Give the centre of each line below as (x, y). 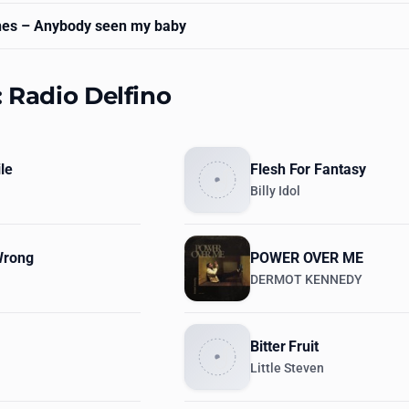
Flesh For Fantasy (308, 169)
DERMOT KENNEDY (306, 280)
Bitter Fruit (285, 346)
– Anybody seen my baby (102, 26)
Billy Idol (275, 191)
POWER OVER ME (307, 258)
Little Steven (287, 368)
